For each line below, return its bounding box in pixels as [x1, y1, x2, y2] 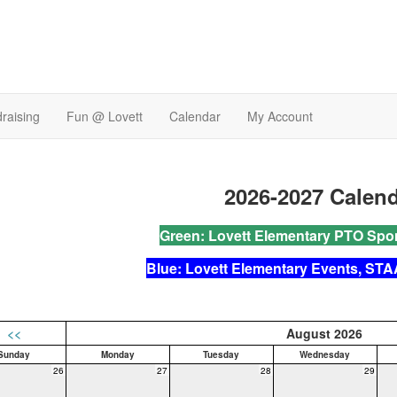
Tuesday [203, 348, 239, 362]
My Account [247, 106, 313, 125]
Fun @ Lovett [66, 106, 143, 125]
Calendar [169, 106, 221, 125]
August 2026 [286, 324, 362, 343]
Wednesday [300, 348, 350, 362]
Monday [100, 348, 135, 362]
